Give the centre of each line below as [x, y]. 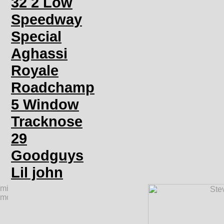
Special [36, 36]
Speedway [46, 19]
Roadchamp [53, 87]
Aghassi [39, 53]
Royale [35, 70]
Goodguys [47, 155]
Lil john [37, 172]
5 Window [45, 104]
